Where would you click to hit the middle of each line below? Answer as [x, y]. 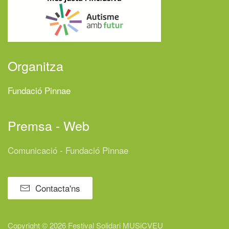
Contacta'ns [58, 188]
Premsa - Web [49, 125]
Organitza [36, 66]
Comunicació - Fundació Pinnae [68, 150]
